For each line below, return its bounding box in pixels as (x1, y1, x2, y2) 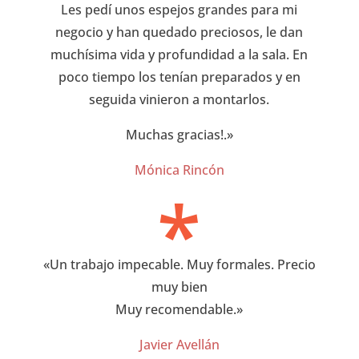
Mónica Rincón (134, 160, 224, 179)
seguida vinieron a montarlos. (89, 90, 270, 108)
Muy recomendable (115, 300, 234, 318)
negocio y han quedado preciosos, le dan (55, 22, 304, 41)
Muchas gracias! (125, 125, 224, 143)
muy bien (151, 277, 208, 296)
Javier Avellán (139, 335, 220, 353)
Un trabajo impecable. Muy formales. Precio (49, 255, 316, 273)
